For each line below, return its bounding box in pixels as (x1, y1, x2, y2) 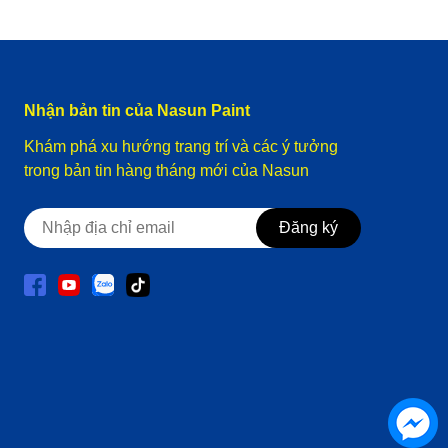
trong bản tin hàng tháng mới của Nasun (24, 161, 309, 179)
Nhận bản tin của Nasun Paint (24, 101, 250, 119)
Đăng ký (279, 218, 338, 236)
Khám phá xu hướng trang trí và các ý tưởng (24, 137, 338, 155)
